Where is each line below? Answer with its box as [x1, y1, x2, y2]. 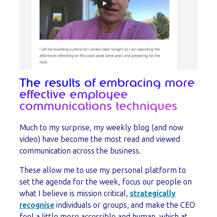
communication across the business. [19, 146, 143, 156]
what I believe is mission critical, [19, 189, 130, 199]
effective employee [19, 89, 128, 101]
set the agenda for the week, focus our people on [19, 177, 192, 187]
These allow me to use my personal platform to [19, 166, 186, 175]
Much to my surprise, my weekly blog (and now [19, 123, 183, 133]
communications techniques [19, 101, 177, 113]
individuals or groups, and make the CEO [54, 201, 195, 210]
